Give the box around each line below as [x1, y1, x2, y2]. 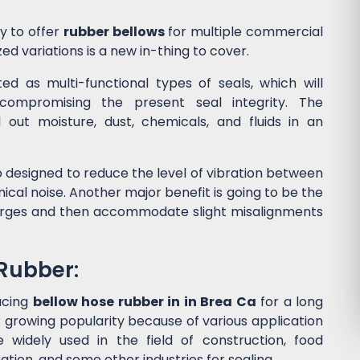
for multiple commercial [164, 22, 324, 42]
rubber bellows [63, 22, 165, 42]
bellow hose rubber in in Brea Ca [32, 292, 256, 312]
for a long [256, 292, 324, 312]
